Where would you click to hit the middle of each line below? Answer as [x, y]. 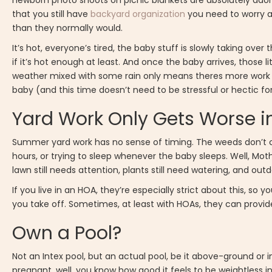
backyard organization [138, 14]
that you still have [50, 14]
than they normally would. [69, 28]
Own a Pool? [67, 233]
